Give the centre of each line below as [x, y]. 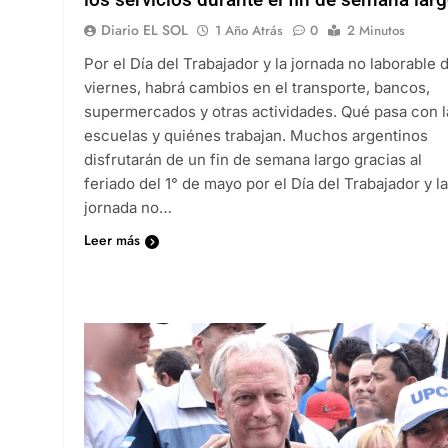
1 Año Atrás [249, 30]
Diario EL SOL [144, 29]
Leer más [112, 239]
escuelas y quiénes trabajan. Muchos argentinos [256, 135]
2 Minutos [376, 30]
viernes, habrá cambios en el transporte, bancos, [257, 87]
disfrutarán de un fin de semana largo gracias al [253, 159]
